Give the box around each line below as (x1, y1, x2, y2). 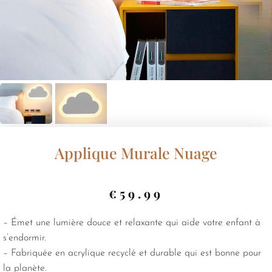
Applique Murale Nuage (55, 142, 217, 163)
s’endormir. (3, 233, 46, 243)
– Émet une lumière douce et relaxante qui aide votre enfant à (3, 217, 260, 228)
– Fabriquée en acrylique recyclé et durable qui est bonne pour (3, 248, 261, 258)
